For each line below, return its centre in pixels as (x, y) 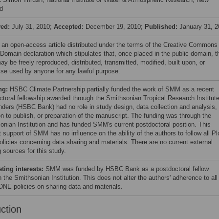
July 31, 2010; (33, 27)
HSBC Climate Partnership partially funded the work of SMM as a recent (112, 89)
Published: (162, 27)
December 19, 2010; (115, 27)
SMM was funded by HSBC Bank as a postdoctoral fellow (127, 169)
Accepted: (70, 27)
